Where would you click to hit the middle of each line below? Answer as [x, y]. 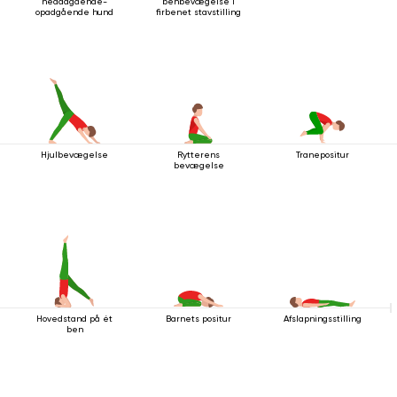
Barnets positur [198, 319]
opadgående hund [74, 12]
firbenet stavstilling [198, 12]
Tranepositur [323, 155]
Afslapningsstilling [323, 319]
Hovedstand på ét [74, 319]
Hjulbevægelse [74, 155]
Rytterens [198, 155]
